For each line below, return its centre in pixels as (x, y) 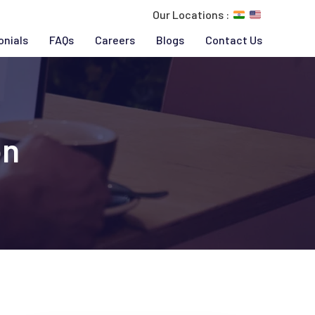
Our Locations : (191, 14)
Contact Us (234, 40)
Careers (115, 40)
